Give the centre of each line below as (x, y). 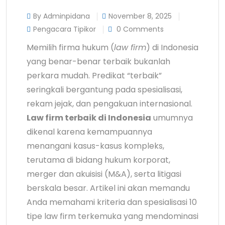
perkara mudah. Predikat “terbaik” (94, 76)
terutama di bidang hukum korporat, (98, 160)
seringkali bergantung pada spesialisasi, (104, 90)
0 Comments (139, 29)
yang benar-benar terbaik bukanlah (98, 62)
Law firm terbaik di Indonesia (89, 118)
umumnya (172, 118)
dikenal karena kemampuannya (89, 132)
